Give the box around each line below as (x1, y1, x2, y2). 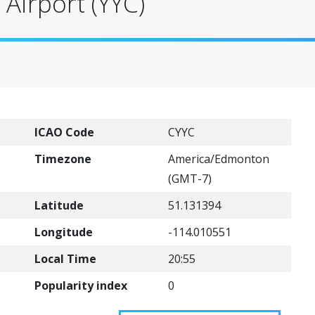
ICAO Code (34, 124, 94, 140)
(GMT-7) (168, 171, 212, 186)
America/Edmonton (168, 151, 269, 167)
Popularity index (34, 278, 127, 293)
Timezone (34, 151, 91, 167)
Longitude (34, 224, 93, 240)
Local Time (34, 251, 96, 266)
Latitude (34, 198, 84, 213)
